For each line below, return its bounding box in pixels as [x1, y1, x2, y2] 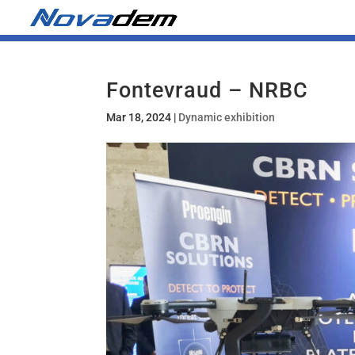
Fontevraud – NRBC [106, 78, 309, 103]
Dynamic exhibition [178, 111, 276, 124]
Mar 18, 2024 [106, 111, 172, 124]
